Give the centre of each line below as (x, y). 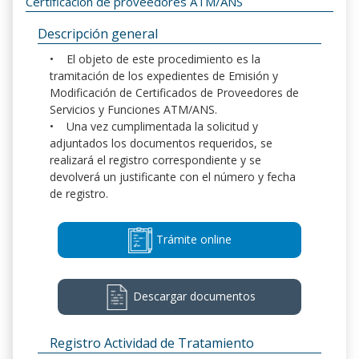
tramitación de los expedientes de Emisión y (164, 75)
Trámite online (192, 239)
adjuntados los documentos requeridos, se (161, 143)
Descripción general (98, 33)
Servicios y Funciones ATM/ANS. (133, 109)
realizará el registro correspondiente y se (155, 159)
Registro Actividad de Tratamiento (152, 343)
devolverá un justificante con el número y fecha (173, 176)
